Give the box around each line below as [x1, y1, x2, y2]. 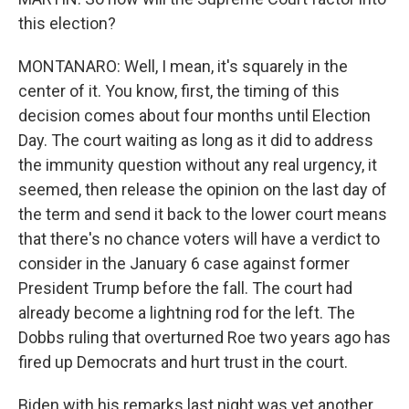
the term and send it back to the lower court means [18, 204, 387, 224]
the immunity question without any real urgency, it [18, 155, 377, 174]
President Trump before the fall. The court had [18, 278, 352, 298]
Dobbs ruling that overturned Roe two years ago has [18, 328, 391, 347]
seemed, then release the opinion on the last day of [18, 180, 387, 199]
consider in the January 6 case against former [18, 254, 350, 273]
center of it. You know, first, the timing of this [18, 81, 340, 100]
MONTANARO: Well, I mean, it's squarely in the [18, 57, 348, 76]
